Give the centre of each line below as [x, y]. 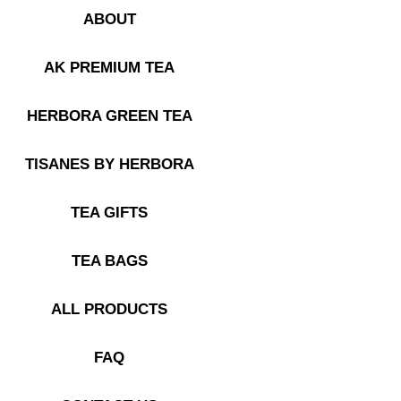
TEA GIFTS [109, 212]
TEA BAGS [109, 260]
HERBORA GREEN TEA [109, 115]
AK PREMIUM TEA [109, 67]
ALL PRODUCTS [109, 309]
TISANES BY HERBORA [109, 164]
